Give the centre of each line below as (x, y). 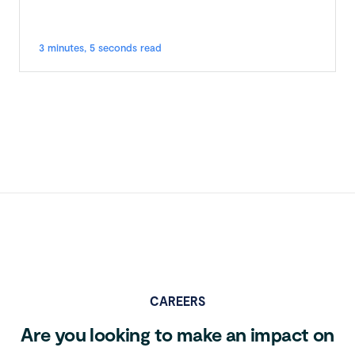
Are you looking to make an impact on (177, 334)
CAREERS (177, 301)
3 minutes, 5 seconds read (100, 48)
